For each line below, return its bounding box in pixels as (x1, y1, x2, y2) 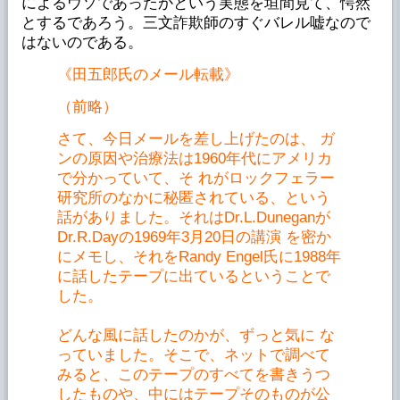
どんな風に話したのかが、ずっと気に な (56, 326, 335, 344)
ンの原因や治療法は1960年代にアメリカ (56, 149, 332, 167)
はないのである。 (21, 33, 143, 51)
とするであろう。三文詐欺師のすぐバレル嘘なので (21, 13, 371, 31)
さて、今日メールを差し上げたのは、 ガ (56, 129, 335, 147)
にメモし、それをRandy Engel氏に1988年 (56, 247, 341, 265)
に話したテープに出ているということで (56, 267, 330, 285)
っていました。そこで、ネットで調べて (56, 346, 330, 363)
